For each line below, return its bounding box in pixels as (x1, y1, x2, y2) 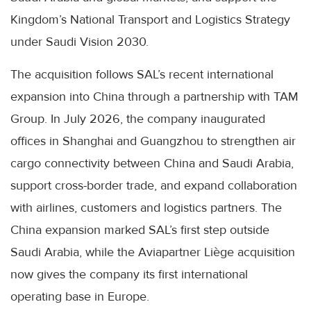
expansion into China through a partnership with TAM (10, 89, 299, 105)
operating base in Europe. (10, 289, 149, 305)
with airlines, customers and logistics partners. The (10, 200, 282, 216)
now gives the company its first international (10, 267, 248, 283)
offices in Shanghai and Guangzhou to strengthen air (10, 133, 296, 149)
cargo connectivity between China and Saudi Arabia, (10, 155, 294, 171)
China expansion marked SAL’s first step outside (10, 222, 269, 238)
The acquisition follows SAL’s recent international (10, 67, 274, 83)
